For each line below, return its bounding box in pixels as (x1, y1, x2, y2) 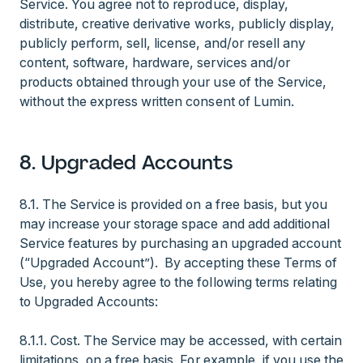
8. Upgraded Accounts (19, 150, 233, 175)
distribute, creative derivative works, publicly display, (19, 15, 335, 32)
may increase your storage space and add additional (19, 216, 330, 232)
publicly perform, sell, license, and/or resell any (19, 35, 305, 51)
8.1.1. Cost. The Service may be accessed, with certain (19, 332, 342, 348)
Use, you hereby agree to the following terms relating (19, 274, 337, 290)
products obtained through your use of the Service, (19, 74, 327, 90)
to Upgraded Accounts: (19, 293, 159, 310)
